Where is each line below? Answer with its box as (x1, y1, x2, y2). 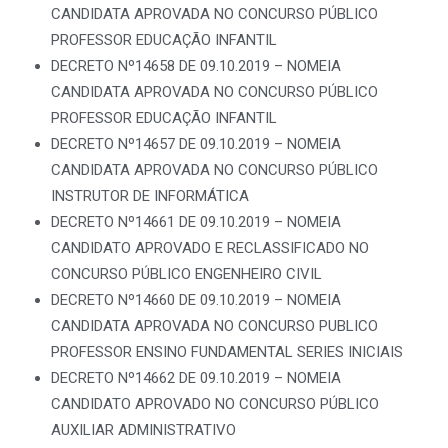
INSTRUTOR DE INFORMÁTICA (51, 187, 249, 205)
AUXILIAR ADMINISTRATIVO (51, 421, 236, 439)
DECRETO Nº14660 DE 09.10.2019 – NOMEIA (51, 291, 341, 309)
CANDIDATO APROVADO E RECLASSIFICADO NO (51, 239, 369, 257)
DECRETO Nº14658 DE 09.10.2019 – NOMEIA (51, 57, 341, 75)
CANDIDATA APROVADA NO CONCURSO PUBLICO (51, 317, 378, 335)
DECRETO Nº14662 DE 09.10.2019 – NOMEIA (51, 369, 341, 387)
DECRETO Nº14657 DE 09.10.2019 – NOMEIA (51, 135, 341, 153)
